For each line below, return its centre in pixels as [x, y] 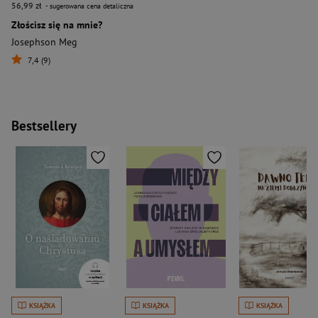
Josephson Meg [44, 42]
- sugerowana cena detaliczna [89, 6]
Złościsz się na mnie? [57, 25]
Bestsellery [44, 126]
